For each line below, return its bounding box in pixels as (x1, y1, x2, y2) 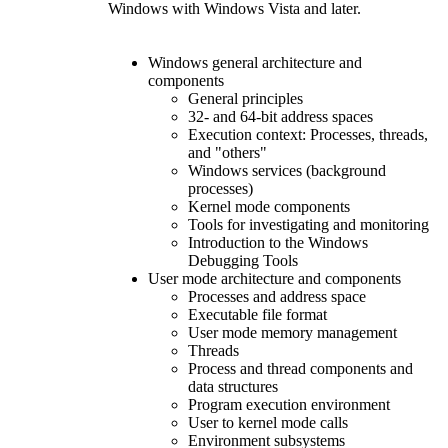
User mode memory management (188, 323, 397, 341)
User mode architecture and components (148, 269, 401, 287)
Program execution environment (188, 395, 390, 413)
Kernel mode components (188, 197, 350, 215)
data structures (188, 377, 278, 395)
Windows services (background (188, 161, 386, 179)
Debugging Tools (188, 251, 298, 269)
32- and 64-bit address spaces (188, 107, 373, 125)
